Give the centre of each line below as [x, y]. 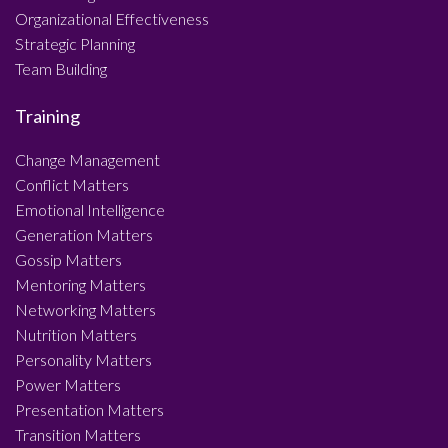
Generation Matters [84, 234]
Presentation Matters [89, 409]
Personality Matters [83, 359]
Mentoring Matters [80, 284]
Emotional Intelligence [90, 209]
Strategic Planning [75, 43]
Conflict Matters [72, 184]
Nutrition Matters [76, 334]
